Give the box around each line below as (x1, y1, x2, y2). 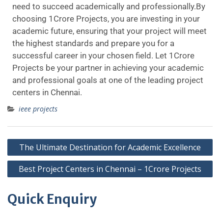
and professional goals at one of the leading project (12, 75, 203, 85)
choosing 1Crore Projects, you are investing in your (12, 14, 200, 24)
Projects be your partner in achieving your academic (12, 63, 204, 73)
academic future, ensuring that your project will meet (12, 26, 207, 36)
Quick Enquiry (7, 191, 97, 207)
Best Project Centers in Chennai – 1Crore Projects (19, 164, 201, 174)
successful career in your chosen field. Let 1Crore (12, 51, 194, 60)
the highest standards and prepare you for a (12, 38, 174, 48)
